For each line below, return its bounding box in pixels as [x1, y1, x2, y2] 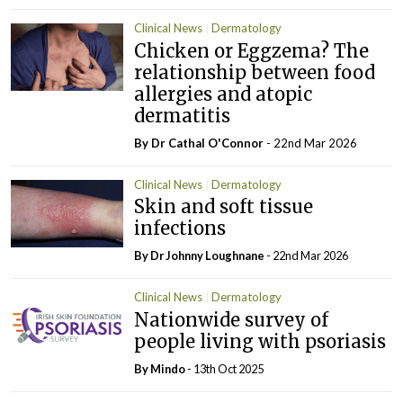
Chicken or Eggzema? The [134, 39, 370, 62]
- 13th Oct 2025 [185, 361, 264, 376]
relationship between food [134, 60, 376, 84]
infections [134, 217, 227, 240]
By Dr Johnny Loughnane [134, 248, 267, 264]
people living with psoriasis [134, 329, 387, 353]
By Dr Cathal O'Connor [134, 135, 267, 150]
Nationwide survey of [134, 308, 329, 331]
